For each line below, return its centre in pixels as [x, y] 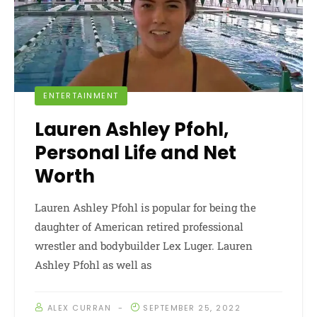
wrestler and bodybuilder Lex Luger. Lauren [144, 245]
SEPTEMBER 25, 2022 [192, 307]
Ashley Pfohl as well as [93, 264]
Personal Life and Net [136, 152]
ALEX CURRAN [79, 307]
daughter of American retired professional [139, 226]
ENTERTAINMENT [81, 95]
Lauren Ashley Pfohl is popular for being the [145, 207]
